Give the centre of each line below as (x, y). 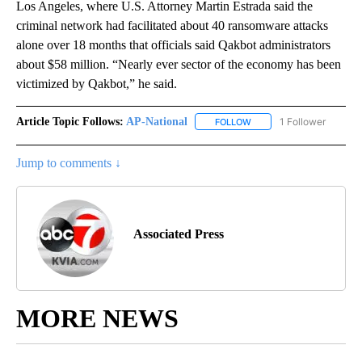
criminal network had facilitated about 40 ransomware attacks (172, 25)
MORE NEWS (97, 318)
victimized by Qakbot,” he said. (97, 83)
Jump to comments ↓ (69, 162)
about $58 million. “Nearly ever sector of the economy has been (179, 64)
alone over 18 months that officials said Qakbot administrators (173, 44)
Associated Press (179, 234)
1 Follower (303, 121)
